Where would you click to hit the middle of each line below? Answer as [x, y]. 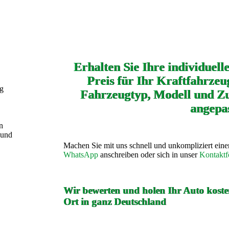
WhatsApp [81, 154]
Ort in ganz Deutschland [115, 201]
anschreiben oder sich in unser [149, 154]
